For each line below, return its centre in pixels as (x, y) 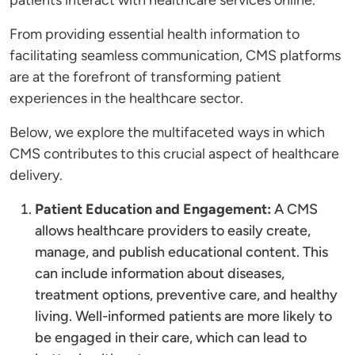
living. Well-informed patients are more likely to (183, 317)
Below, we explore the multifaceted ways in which (167, 133)
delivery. (36, 176)
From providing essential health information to (155, 34)
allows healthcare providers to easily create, (173, 231)
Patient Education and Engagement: (153, 210)
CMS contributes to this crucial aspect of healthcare (174, 154)
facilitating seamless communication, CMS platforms (175, 56)
